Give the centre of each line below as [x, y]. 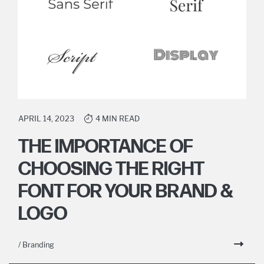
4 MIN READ [118, 118]
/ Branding [36, 245]
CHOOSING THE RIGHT [111, 169]
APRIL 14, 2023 [46, 118]
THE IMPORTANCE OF [105, 147]
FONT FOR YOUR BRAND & [126, 192]
